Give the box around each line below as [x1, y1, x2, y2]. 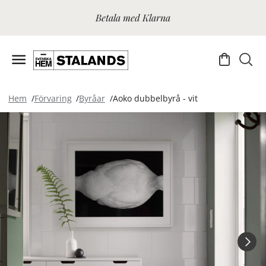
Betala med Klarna [96, 11, 170, 24]
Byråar [79, 93, 105, 104]
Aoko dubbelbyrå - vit [112, 93, 198, 104]
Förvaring [34, 93, 72, 104]
